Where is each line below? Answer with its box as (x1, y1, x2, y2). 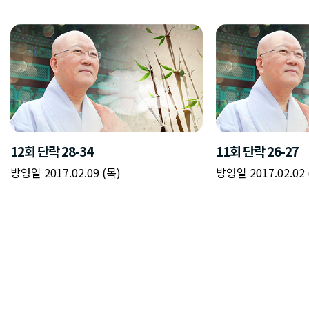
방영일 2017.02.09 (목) (10, 164, 121, 181)
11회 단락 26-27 (215, 141, 299, 160)
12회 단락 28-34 (10, 141, 93, 160)
